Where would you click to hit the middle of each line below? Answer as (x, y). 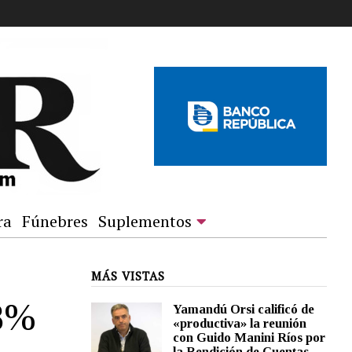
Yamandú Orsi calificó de (244, 309)
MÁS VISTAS (128, 276)
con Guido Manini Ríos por (249, 337)
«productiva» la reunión (240, 323)
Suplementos (145, 221)
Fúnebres (55, 221)
